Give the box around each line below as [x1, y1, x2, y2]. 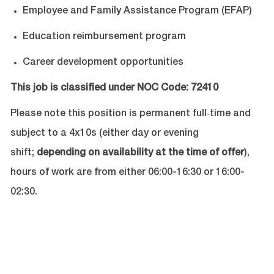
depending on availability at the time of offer [36, 149, 244, 159]
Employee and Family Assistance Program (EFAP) [22, 7, 252, 17]
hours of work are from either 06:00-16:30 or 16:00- [10, 168, 245, 179]
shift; [10, 149, 34, 159]
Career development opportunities [22, 58, 183, 68]
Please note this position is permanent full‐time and [10, 109, 251, 120]
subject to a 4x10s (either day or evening [10, 129, 199, 139]
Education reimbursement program [22, 32, 186, 43]
